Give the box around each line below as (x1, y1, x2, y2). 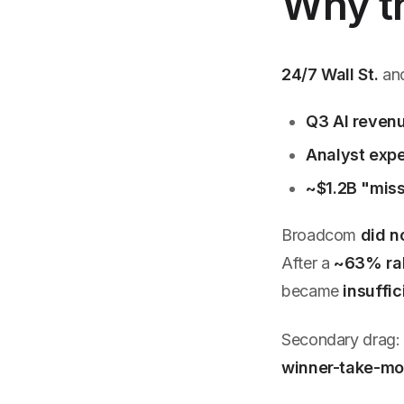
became (281, 281, 344, 301)
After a (281, 253, 335, 273)
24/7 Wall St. (281, 65, 379, 85)
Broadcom (281, 225, 361, 245)
